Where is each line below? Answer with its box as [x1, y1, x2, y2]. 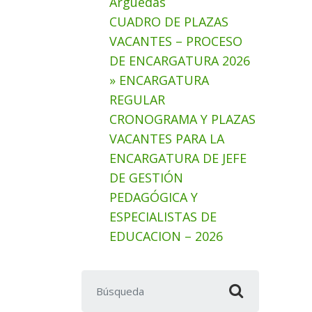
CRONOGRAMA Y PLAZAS [109, 111, 256, 127]
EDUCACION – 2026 [109, 228, 223, 244]
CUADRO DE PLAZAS [109, 13, 228, 30]
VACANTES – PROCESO [109, 33, 242, 49]
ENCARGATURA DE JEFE [109, 150, 247, 166]
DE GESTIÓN [109, 169, 183, 186]
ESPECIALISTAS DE [109, 208, 217, 225]
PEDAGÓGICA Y [109, 189, 198, 205]
